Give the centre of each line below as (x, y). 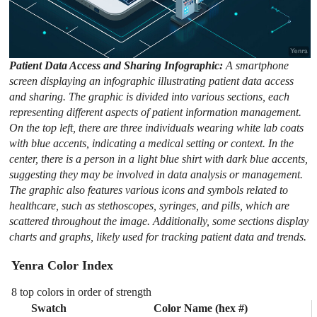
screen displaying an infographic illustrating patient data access (152, 81)
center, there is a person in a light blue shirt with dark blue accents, (159, 158)
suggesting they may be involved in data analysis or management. (156, 174)
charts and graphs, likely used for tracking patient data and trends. (158, 236)
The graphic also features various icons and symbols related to (149, 190)
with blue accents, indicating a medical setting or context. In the (152, 143)
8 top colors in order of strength (82, 292)
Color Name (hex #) (200, 308)
